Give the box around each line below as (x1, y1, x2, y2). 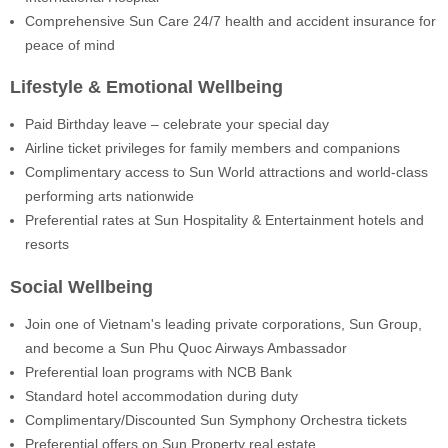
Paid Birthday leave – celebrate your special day (25, 116, 329, 133)
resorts (25, 236, 69, 253)
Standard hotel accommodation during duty (25, 387, 298, 404)
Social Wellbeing (10, 276, 153, 297)
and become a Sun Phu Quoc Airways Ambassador (25, 339, 347, 356)
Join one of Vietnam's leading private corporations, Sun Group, (25, 315, 422, 332)
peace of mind (25, 36, 115, 53)
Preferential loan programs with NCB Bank (25, 363, 292, 380)
